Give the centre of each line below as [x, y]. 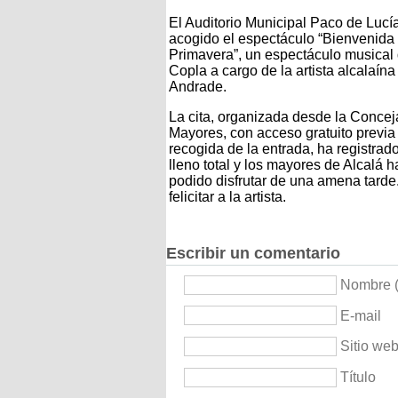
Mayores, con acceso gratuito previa [282, 132]
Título [358, 378]
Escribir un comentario [253, 253]
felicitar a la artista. [227, 196]
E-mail [361, 315]
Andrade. [198, 86]
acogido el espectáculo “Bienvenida [282, 38]
